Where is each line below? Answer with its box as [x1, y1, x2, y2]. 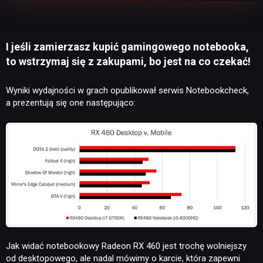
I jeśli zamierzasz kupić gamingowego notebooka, [6, 41, 249, 53]
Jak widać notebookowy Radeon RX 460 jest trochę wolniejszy [6, 241, 247, 252]
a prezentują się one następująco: [6, 97, 136, 109]
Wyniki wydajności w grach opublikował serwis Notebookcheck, [6, 85, 249, 96]
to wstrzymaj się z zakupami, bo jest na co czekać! [6, 55, 251, 68]
